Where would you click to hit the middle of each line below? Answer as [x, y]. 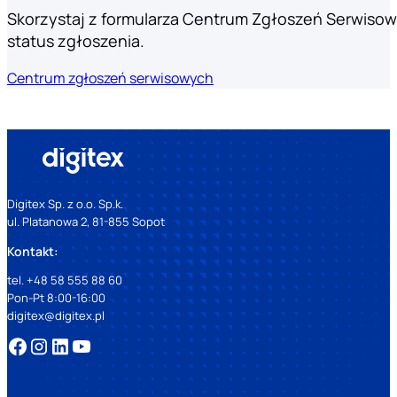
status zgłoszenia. [76, 41]
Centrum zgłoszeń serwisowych [110, 78]
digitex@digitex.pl [56, 315]
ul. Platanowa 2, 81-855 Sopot [86, 222]
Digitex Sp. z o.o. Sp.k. [65, 204]
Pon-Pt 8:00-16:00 [56, 297]
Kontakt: [33, 251]
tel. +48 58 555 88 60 [65, 280]
